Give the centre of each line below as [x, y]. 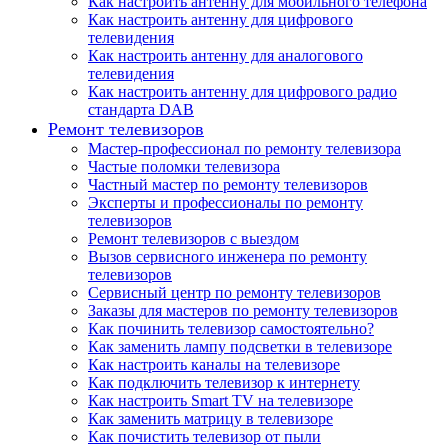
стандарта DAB [141, 109]
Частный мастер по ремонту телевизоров [228, 184]
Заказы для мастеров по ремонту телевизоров [243, 310]
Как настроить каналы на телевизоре [214, 364]
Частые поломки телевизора [184, 166]
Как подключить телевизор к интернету [224, 382]
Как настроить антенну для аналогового [225, 55]
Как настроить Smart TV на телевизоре [220, 400]
